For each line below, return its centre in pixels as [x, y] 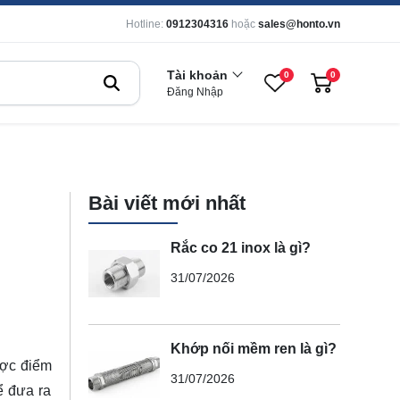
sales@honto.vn [299, 24]
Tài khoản [197, 75]
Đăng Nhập [195, 92]
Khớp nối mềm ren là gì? [253, 348]
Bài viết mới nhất [167, 203]
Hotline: [145, 24]
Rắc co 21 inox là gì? [240, 247]
